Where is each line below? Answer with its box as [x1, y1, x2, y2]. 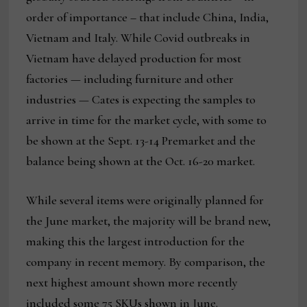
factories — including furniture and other [26, 71, 234, 87]
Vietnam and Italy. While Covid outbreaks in [26, 30, 251, 46]
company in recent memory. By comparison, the [26, 254, 266, 270]
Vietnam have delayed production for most [26, 51, 242, 66]
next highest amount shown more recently [26, 275, 238, 291]
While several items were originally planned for [26, 193, 265, 208]
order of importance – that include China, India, [26, 10, 269, 25]
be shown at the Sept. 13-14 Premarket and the [26, 133, 256, 149]
